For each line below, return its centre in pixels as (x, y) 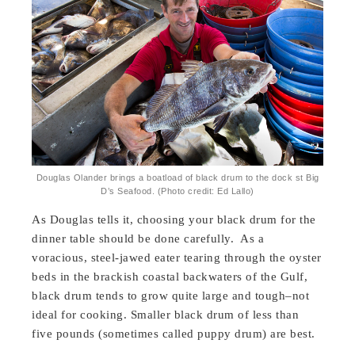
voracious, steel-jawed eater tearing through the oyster (177, 258)
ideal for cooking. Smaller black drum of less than (166, 315)
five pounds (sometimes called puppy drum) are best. (174, 334)
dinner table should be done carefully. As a (148, 239)
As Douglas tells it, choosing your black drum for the (174, 220)
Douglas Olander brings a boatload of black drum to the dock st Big (177, 177)
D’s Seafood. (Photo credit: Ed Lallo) (177, 191)
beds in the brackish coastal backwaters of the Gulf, (170, 277)
